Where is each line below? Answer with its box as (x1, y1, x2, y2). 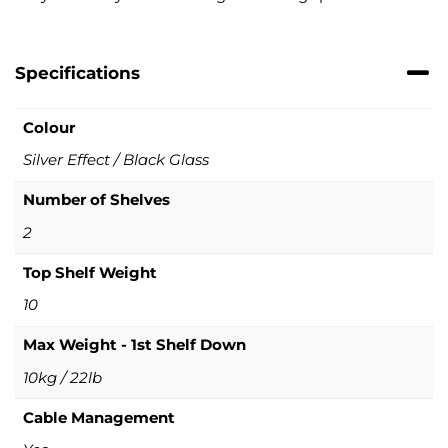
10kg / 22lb (22, 367, 102, 387)
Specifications (15, 63, 140, 84)
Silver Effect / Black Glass (22, 150, 209, 170)
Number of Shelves (22, 190, 170, 210)
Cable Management (22, 407, 175, 427)
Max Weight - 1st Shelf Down (22, 335, 246, 355)
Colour (22, 117, 75, 137)
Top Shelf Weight (22, 262, 157, 282)
